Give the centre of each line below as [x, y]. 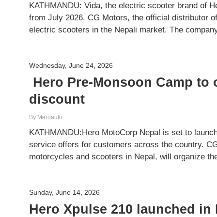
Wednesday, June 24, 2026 [71, 66]
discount [57, 99]
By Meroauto [46, 117]
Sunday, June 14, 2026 [65, 193]
